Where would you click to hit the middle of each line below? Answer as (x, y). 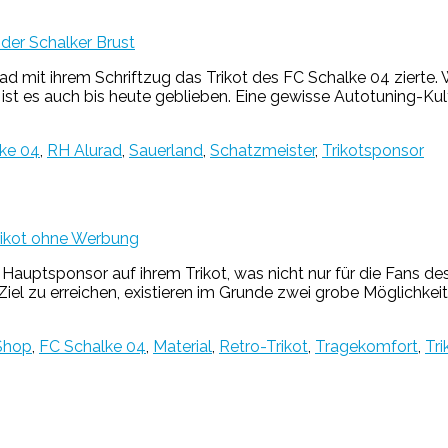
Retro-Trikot (263, 346)
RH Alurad (84, 151)
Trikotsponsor (373, 151)
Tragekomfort (366, 346)
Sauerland (166, 151)
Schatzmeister (262, 151)
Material (182, 346)
